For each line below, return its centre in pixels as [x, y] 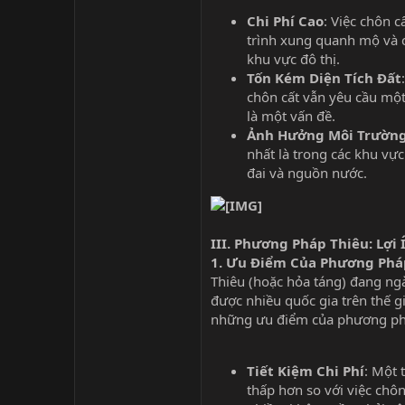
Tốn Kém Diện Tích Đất [324, 78]
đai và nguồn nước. [307, 173]
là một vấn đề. [291, 116]
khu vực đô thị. [293, 59]
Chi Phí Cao [285, 21]
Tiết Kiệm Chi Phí [306, 371]
